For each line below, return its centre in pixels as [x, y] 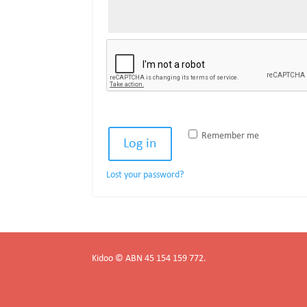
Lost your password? [145, 175]
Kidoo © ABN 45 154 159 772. [149, 258]
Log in [140, 144]
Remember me [231, 136]
